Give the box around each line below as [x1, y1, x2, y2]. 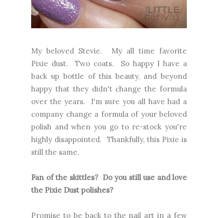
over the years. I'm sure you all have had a [31, 96, 187, 106]
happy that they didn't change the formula [31, 84, 187, 93]
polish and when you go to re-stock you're [31, 122, 187, 131]
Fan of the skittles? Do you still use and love [31, 172, 187, 182]
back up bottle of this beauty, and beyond [31, 71, 187, 81]
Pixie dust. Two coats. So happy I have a [31, 58, 187, 68]
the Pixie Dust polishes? [31, 185, 113, 195]
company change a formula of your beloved [31, 109, 187, 119]
